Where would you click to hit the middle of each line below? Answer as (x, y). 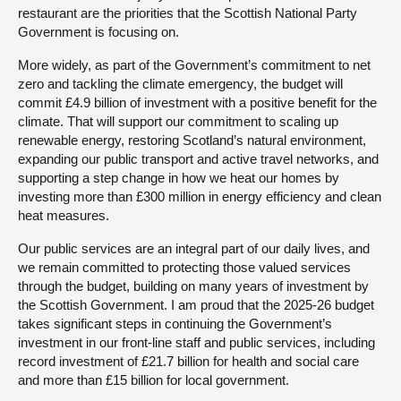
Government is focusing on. (98, 31)
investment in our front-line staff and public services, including (196, 342)
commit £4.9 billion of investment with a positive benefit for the (197, 102)
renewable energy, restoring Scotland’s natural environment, (192, 140)
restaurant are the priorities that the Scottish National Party (188, 13)
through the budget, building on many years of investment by (193, 286)
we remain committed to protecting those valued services (184, 267)
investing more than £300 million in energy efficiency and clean (200, 196)
